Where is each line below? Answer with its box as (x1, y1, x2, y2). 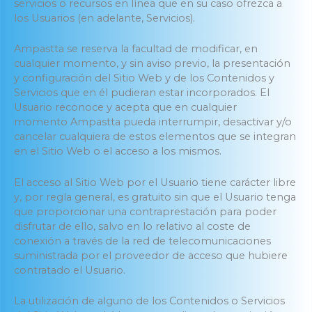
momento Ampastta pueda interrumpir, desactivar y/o (14, 116, 292, 129)
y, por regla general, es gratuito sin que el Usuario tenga (14, 190, 296, 203)
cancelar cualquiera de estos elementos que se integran (14, 130, 296, 143)
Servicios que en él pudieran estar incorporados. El (14, 86, 270, 100)
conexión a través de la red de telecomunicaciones (14, 234, 271, 247)
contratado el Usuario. (14, 263, 125, 276)
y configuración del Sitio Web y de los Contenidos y (14, 72, 274, 85)
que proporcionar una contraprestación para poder (14, 205, 276, 218)
